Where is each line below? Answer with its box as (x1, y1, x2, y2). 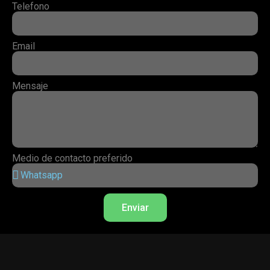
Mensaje (12, 80, 48, 92)
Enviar (121, 201, 149, 213)
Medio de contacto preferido (12, 152, 133, 165)
